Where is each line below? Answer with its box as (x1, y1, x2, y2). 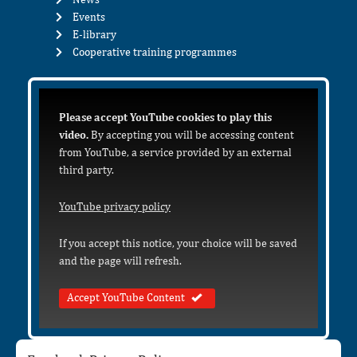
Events (73, 10, 106, 24)
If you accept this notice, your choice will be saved (59, 237, 297, 250)
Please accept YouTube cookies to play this (59, 111, 272, 124)
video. (59, 128, 88, 142)
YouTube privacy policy (59, 200, 171, 214)
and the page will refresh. (59, 254, 182, 268)
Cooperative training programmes (73, 45, 237, 59)
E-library (73, 28, 117, 41)
